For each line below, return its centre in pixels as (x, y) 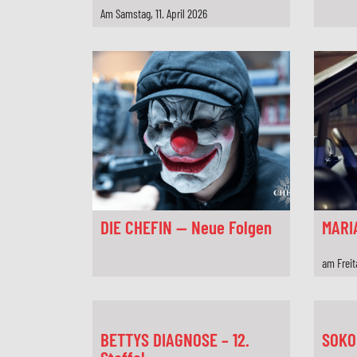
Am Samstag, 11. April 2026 (154, 14)
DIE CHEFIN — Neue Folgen (186, 227)
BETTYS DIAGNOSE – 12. (175, 339)
